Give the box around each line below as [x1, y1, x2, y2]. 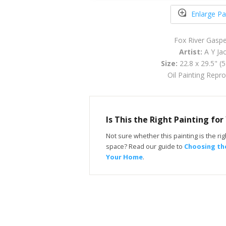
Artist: [179, 46, 202, 56]
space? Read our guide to [106, 141, 184, 151]
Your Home [106, 152, 143, 161]
